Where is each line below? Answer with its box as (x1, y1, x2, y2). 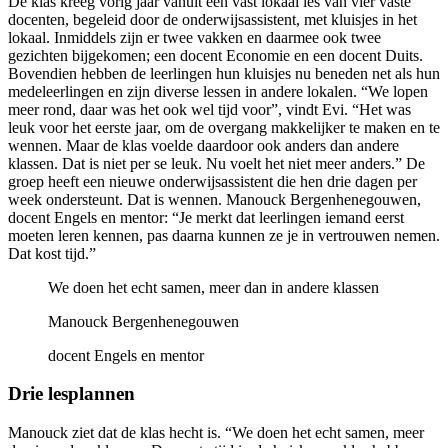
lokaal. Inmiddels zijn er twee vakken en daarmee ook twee (8, 28, 381, 46)
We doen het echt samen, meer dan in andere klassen (48, 278, 379, 296)
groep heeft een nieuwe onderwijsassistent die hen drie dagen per (8, 172, 417, 190)
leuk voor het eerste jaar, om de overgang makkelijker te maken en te (8, 118, 440, 136)
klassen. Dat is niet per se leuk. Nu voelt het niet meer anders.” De (8, 154, 425, 172)
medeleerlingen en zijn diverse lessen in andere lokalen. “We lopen (8, 82, 428, 100)
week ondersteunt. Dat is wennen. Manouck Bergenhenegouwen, (8, 190, 421, 208)
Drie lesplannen (8, 383, 135, 405)
